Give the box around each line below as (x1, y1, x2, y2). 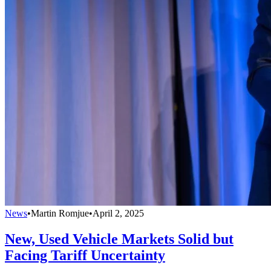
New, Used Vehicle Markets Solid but (5, 230, 233, 247)
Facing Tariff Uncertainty (5, 247, 165, 263)
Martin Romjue (31, 207, 89, 218)
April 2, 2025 (93, 207, 144, 218)
